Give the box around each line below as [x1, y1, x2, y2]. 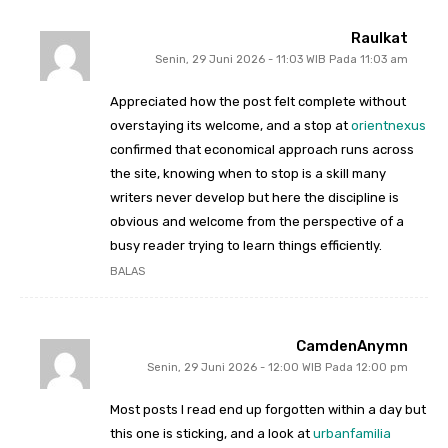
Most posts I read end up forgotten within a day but [110, 402, 426, 418]
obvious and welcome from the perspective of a [110, 214, 404, 230]
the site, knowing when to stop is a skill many [110, 166, 386, 182]
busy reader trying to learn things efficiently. [110, 238, 382, 254]
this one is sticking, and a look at [110, 426, 313, 442]
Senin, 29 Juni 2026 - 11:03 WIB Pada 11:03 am [155, 53, 408, 67]
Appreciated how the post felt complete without [110, 94, 406, 110]
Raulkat [351, 29, 408, 48]
